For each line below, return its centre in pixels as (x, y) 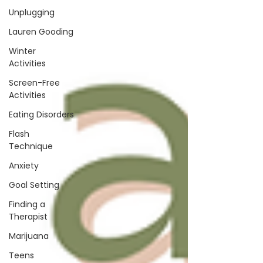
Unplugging (32, 12)
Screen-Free (34, 83)
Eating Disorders (41, 114)
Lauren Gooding (41, 32)
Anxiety (24, 166)
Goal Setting (34, 185)
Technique (31, 146)
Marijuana (29, 236)
